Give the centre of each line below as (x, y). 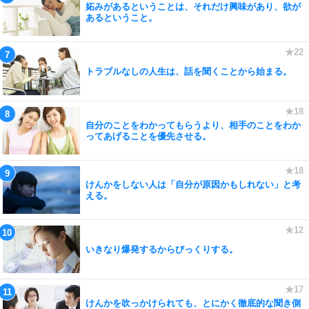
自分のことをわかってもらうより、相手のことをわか (193, 125)
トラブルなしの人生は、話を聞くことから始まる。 (189, 71)
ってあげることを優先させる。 (148, 136)
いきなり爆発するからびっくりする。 (162, 249)
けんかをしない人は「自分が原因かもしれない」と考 (193, 184)
